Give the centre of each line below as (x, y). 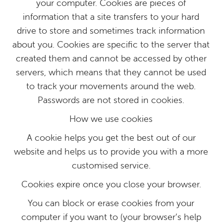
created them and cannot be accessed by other (111, 58)
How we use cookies (111, 119)
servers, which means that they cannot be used (111, 72)
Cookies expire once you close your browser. (111, 184)
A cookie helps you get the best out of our (111, 138)
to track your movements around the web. (111, 86)
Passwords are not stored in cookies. (111, 100)
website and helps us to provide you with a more (111, 151)
